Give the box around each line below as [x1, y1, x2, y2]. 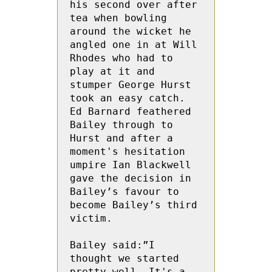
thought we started [70, 253, 179, 264]
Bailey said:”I [70, 239, 155, 251]
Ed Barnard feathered [70, 106, 191, 117]
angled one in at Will [70, 39, 197, 50]
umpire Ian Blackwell [70, 159, 191, 171]
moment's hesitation [70, 146, 185, 157]
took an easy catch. [70, 92, 185, 104]
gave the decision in [70, 172, 191, 184]
